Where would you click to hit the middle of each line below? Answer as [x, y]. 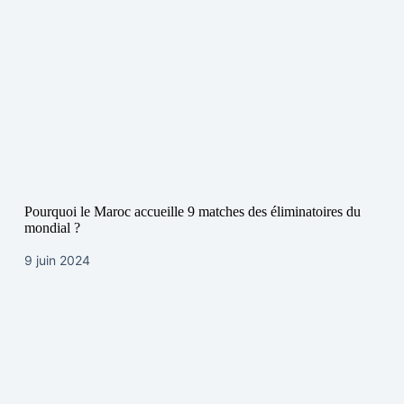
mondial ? [52, 228]
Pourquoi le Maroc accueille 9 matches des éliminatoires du [192, 212]
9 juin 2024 [57, 261]
